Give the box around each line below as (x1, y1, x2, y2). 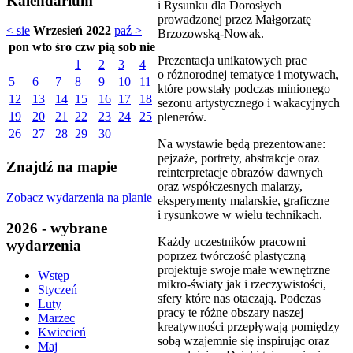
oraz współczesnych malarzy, (158, 179, 303, 193)
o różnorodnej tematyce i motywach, (158, 67, 339, 81)
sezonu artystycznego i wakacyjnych (158, 95, 340, 110)
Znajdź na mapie (6, 158, 117, 176)
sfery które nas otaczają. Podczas (158, 291, 321, 305)
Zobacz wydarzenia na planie (6, 190, 152, 204)
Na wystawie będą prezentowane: (158, 136, 325, 150)
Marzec (38, 311, 75, 325)
